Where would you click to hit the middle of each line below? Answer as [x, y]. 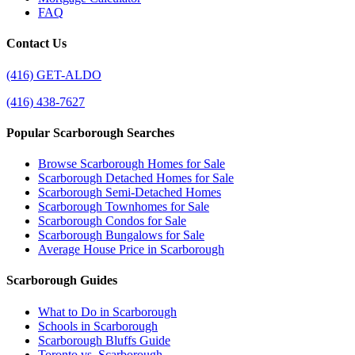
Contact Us [36, 44]
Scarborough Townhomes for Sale [124, 207]
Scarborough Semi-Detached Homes [130, 193]
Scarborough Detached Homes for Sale [136, 178]
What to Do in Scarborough [107, 311]
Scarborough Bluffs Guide [104, 340]
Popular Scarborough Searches [90, 132]
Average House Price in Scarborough [131, 250]
